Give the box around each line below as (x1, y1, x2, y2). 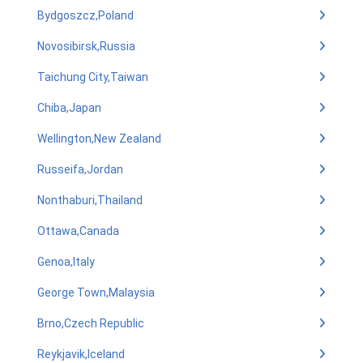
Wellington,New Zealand (37, 132, 161, 145)
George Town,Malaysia (37, 286, 155, 299)
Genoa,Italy (37, 255, 95, 268)
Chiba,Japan (37, 101, 101, 114)
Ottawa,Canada (37, 224, 119, 237)
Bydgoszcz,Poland (37, 9, 134, 22)
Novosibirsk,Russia (37, 40, 135, 53)
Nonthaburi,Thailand (37, 194, 143, 207)
